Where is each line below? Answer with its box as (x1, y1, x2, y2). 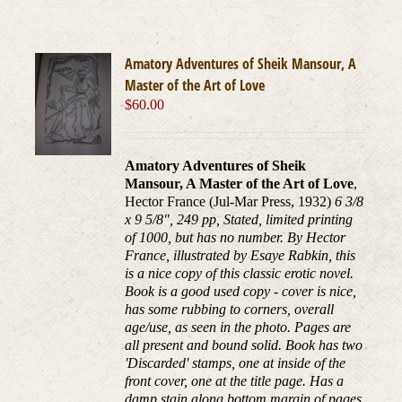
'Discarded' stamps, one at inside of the (125, 355, 346, 371)
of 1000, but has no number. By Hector (125, 230, 346, 246)
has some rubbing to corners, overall (125, 301, 335, 318)
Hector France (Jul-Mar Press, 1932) (125, 194, 336, 210)
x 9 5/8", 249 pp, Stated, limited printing (125, 212, 354, 228)
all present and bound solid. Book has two (125, 337, 363, 354)
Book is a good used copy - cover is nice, (125, 284, 357, 300)
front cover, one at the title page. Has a (125, 373, 345, 389)
